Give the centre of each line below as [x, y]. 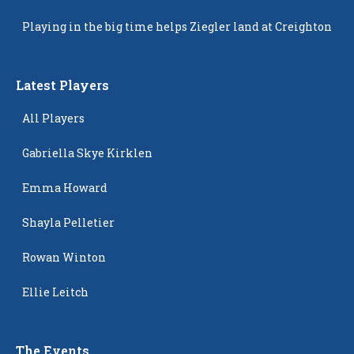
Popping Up [55, 13]
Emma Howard [65, 187]
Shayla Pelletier [68, 222]
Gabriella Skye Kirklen [87, 153]
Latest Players [62, 85]
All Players [53, 118]
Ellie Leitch [55, 292]
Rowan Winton [64, 257]
